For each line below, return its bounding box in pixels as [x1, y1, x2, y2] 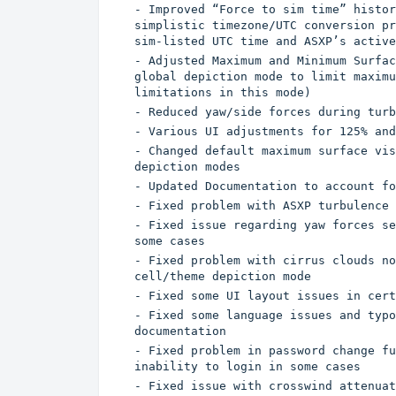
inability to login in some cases [134, 360, 361, 374]
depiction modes [134, 160, 240, 174]
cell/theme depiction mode [134, 270, 311, 284]
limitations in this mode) [134, 86, 311, 100]
